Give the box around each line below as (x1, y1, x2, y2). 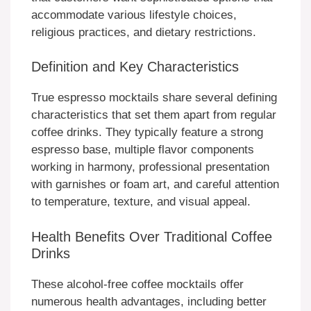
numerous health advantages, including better (31, 294, 267, 308)
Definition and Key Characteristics (31, 59, 239, 75)
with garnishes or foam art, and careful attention (31, 178, 279, 192)
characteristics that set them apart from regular (31, 108, 276, 122)
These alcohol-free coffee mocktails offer (31, 277, 244, 291)
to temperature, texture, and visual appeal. (31, 195, 251, 209)
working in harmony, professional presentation (31, 160, 269, 174)
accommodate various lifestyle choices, (31, 8, 237, 22)
